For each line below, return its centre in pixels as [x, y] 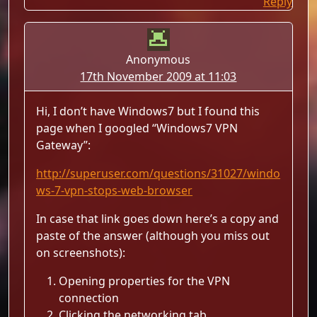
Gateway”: [64, 145]
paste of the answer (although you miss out [153, 236]
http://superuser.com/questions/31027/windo [158, 173]
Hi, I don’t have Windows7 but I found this [148, 111]
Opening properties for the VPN [145, 281]
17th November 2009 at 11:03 [158, 76]
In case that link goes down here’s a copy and [158, 219]
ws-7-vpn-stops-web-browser [115, 190]
